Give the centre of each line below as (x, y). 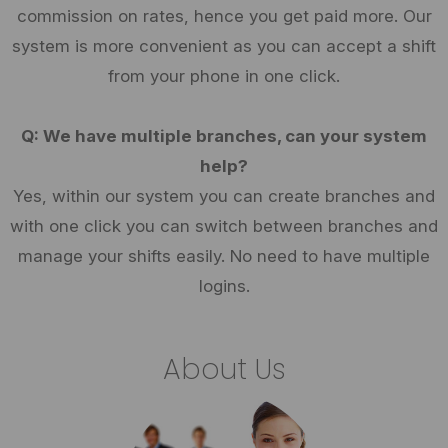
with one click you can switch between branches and (224, 226)
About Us (224, 369)
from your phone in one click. (224, 76)
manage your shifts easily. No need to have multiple (224, 256)
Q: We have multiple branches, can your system (224, 136)
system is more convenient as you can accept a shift (224, 46)
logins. (224, 286)
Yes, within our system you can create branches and (224, 196)
